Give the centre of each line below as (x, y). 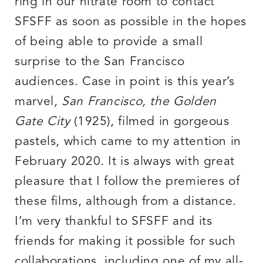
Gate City (43, 122)
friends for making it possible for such (125, 242)
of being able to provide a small (109, 42)
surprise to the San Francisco (100, 62)
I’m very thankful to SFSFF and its (114, 222)
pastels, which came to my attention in (128, 142)
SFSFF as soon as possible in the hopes (131, 22)
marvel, (38, 102)
